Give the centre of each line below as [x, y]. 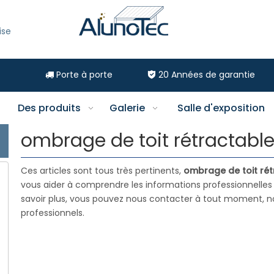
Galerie [127, 108]
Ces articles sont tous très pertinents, [102, 171]
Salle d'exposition [221, 108]
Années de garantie [212, 75]
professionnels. [53, 213]
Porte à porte [83, 75]
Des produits [50, 108]
